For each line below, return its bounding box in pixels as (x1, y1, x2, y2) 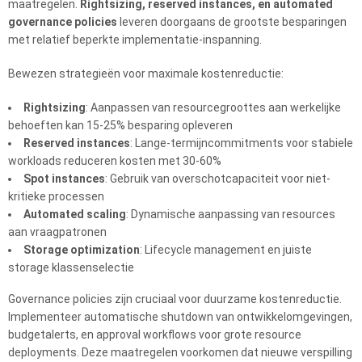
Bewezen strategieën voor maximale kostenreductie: (8, 67, 284, 80)
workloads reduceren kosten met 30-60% (8, 154, 221, 167)
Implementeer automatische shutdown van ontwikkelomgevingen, (8, 310, 352, 323)
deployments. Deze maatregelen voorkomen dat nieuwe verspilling (8, 346, 352, 359)
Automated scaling (23, 208, 126, 221)
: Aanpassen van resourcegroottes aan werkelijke (86, 101, 341, 114)
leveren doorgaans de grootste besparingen (117, 15, 347, 28)
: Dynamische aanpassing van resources (126, 208, 335, 221)
